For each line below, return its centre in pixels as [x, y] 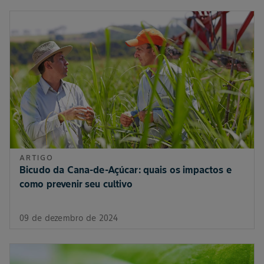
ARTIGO [37, 158]
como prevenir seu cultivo [76, 184]
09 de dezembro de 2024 [69, 218]
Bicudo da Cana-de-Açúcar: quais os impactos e [126, 170]
